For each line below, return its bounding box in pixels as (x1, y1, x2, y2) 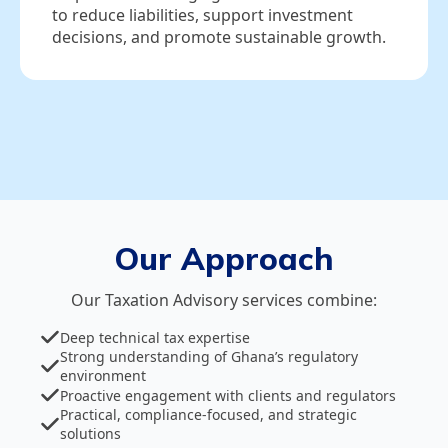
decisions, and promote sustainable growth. (52, 26, 386, 49)
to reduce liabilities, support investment (52, 4, 353, 27)
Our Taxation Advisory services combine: (71, 289, 377, 312)
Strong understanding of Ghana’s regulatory (60, 347, 358, 367)
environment (60, 366, 146, 386)
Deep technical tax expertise (60, 327, 250, 347)
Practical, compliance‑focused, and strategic (60, 405, 357, 425)
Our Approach (114, 239, 334, 279)
